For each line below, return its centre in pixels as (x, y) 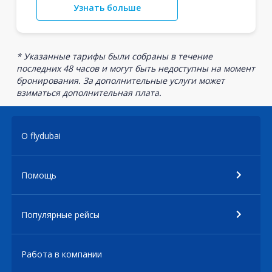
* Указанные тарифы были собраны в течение (114, 56)
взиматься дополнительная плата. (89, 93)
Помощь (39, 175)
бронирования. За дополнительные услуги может (120, 80)
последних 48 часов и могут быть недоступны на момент (135, 68)
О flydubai (41, 135)
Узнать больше (107, 8)
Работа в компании (62, 254)
